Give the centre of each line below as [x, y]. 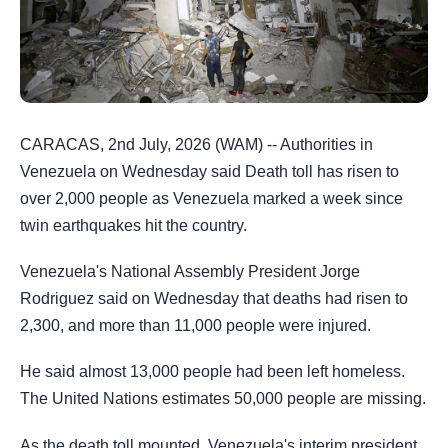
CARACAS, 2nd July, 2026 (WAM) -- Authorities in [196, 144]
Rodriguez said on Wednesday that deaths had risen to [214, 299]
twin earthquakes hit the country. [133, 225]
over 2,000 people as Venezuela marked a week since [211, 198]
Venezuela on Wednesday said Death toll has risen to [209, 171]
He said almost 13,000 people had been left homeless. [212, 372]
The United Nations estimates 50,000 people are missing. [223, 399]
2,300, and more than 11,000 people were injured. [195, 326]
